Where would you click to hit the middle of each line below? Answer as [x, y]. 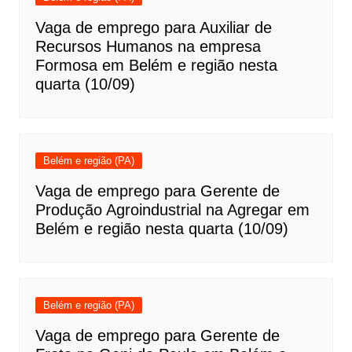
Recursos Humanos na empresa [148, 47]
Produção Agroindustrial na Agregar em [172, 210]
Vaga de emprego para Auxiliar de [153, 28]
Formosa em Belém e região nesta [156, 66]
